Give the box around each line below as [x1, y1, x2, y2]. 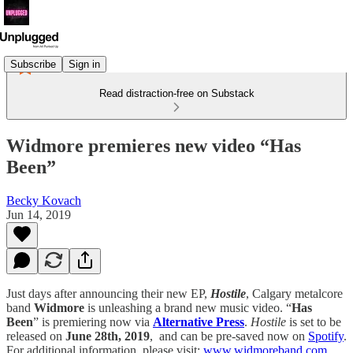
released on [6, 329, 65, 343]
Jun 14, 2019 [6, 207, 71, 221]
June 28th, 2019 [65, 329, 150, 343]
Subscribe [10, 58, 56, 70]
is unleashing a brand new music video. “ [84, 300, 292, 314]
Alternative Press [153, 314, 244, 329]
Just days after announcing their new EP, [6, 286, 210, 300]
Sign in [69, 58, 100, 70]
